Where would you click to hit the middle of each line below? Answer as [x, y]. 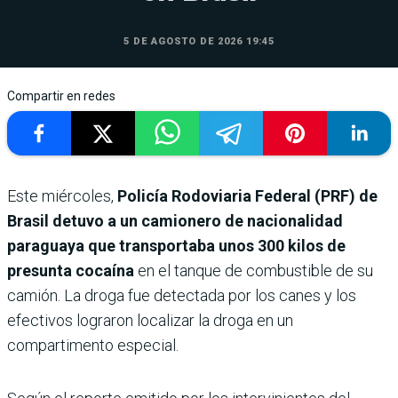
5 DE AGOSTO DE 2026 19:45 [199, 41]
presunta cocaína [71, 270]
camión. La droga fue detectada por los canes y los [182, 295]
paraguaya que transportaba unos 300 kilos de [176, 245]
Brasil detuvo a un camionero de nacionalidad [175, 220]
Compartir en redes [61, 96]
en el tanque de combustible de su [254, 270]
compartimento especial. [93, 345]
